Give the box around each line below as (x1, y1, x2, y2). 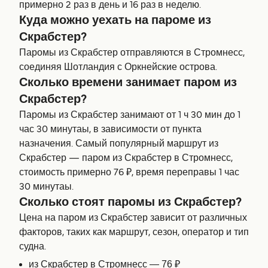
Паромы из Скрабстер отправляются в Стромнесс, (19, 48, 245, 57)
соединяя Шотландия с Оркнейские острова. (19, 63, 217, 72)
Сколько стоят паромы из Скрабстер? (19, 197, 242, 208)
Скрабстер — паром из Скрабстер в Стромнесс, (19, 154, 233, 163)
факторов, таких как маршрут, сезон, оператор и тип (19, 228, 249, 237)
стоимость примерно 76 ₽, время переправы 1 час (19, 168, 239, 177)
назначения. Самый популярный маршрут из (19, 139, 218, 148)
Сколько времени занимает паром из (19, 77, 237, 89)
